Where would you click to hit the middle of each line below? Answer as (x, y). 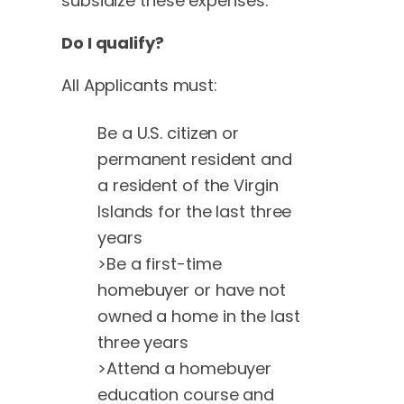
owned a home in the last (199, 316)
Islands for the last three (195, 211)
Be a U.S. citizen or (168, 133)
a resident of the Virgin (188, 185)
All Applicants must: (139, 85)
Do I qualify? (113, 42)
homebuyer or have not (192, 289)
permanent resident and (195, 159)
